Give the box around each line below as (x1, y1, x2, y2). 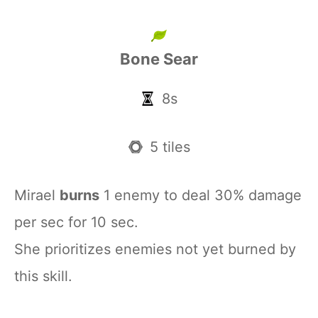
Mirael (14, 187, 60, 204)
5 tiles (149, 138, 190, 155)
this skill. (14, 268, 72, 285)
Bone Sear (120, 50, 198, 68)
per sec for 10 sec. (14, 214, 138, 231)
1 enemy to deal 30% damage (99, 187, 302, 204)
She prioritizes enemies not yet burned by (14, 241, 296, 258)
